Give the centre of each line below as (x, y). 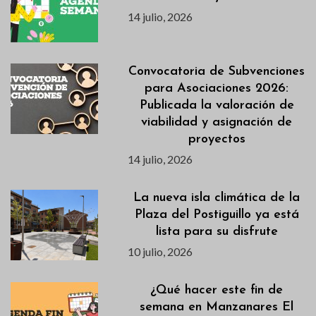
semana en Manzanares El (217, 308)
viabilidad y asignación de (217, 123)
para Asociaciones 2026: (217, 89)
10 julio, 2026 (160, 252)
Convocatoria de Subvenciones (217, 72)
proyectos (217, 140)
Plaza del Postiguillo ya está (217, 215)
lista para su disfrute (217, 232)
